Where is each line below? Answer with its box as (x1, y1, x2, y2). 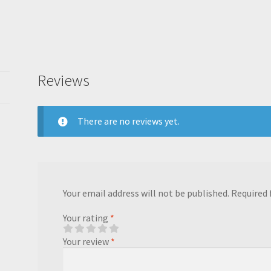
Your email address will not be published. (62, 186, 229, 199)
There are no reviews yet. (77, 114, 180, 127)
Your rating (62, 212, 110, 224)
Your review (62, 235, 111, 248)
